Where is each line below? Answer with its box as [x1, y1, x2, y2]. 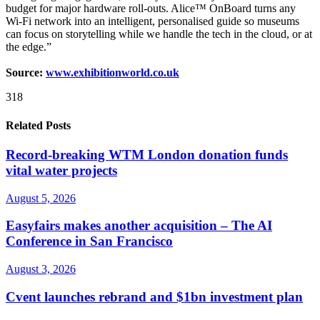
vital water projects [6, 162, 117, 178]
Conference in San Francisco [6, 234, 173, 249]
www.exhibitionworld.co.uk [46, 66, 179, 79]
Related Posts [6, 119, 71, 131]
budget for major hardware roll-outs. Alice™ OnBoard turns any [6, 2, 296, 15]
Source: [6, 66, 46, 79]
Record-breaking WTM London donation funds [6, 146, 288, 162]
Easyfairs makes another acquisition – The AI [6, 218, 272, 234]
